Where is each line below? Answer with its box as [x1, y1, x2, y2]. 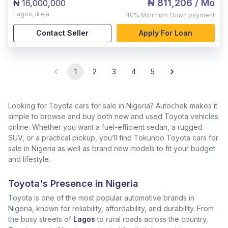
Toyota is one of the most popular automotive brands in [8, 193, 194, 202]
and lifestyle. [8, 155, 50, 163]
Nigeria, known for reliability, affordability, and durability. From [8, 204, 214, 213]
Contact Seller [36, 28, 89, 37]
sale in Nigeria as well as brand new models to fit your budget [8, 144, 215, 153]
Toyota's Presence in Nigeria [8, 178, 138, 189]
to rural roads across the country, [97, 215, 208, 223]
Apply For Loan [139, 28, 192, 37]
